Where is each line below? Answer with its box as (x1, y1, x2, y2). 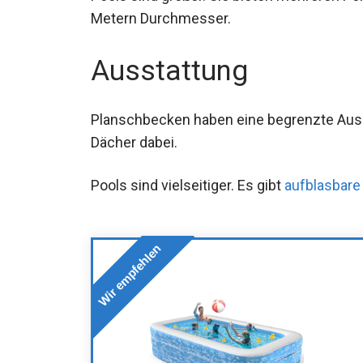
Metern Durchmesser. (91, 10, 231, 28)
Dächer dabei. (91, 133, 177, 151)
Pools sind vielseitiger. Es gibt (91, 176, 284, 194)
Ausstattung (91, 53, 248, 88)
